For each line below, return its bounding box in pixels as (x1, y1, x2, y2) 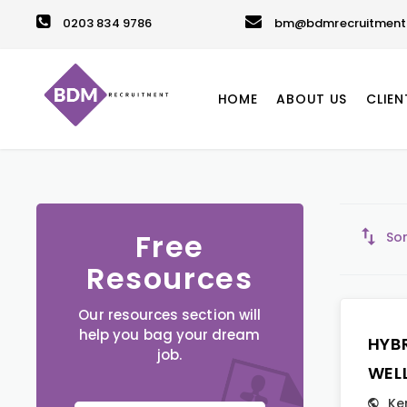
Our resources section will (78, 305, 262, 324)
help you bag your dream (79, 325, 261, 344)
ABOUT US (276, 90, 348, 108)
